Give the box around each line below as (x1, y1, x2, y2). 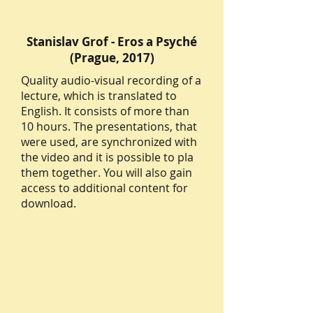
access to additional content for (21, 180, 188, 196)
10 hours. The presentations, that (21, 119, 197, 134)
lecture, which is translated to (21, 88, 177, 103)
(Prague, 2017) (69, 50, 154, 66)
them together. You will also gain (21, 165, 192, 180)
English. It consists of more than (21, 103, 189, 119)
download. (21, 196, 76, 211)
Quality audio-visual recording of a (21, 73, 201, 88)
